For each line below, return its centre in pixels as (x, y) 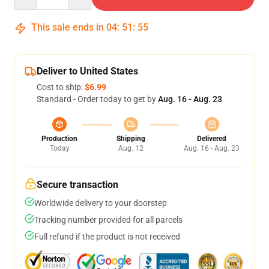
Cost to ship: (61, 87)
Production (59, 139)
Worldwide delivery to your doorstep (101, 203)
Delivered (212, 139)
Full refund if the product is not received (107, 237)
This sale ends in (68, 27)
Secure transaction (77, 185)
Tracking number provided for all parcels (108, 220)
